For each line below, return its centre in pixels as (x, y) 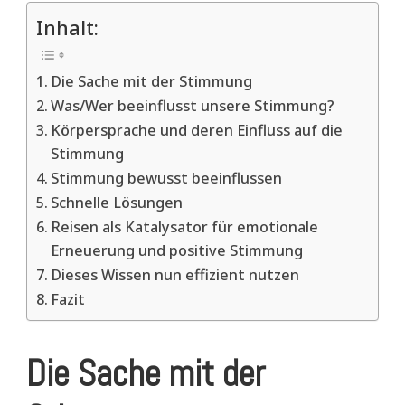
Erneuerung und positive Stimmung (177, 251)
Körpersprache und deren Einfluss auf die (197, 131)
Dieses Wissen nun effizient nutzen (175, 275)
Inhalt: (67, 28)
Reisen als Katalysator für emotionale (185, 227)
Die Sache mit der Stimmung (152, 82)
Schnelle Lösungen (117, 203)
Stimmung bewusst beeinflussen (167, 179)
